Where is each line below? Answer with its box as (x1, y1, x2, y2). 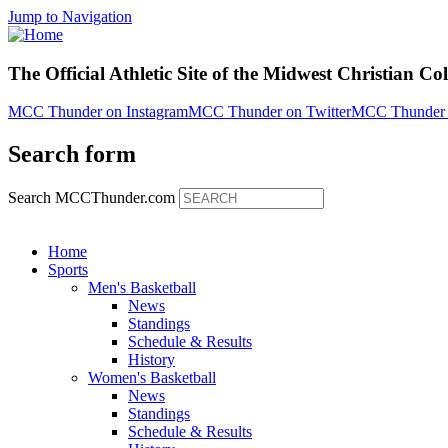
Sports (48, 261, 88, 279)
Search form (8, 141, 136, 168)
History (128, 351, 175, 369)
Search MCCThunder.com (8, 189, 179, 207)
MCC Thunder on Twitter (188, 103, 351, 121)
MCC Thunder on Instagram (8, 103, 188, 121)
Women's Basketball (88, 369, 216, 387)
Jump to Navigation (8, 8, 132, 25)
